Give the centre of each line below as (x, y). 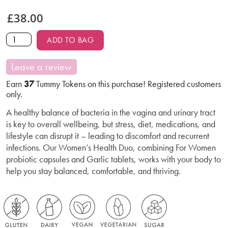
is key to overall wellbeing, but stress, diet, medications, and (111, 124)
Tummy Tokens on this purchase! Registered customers (127, 84)
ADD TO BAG (70, 40)
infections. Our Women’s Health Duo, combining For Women (111, 147)
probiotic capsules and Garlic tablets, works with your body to (113, 159)
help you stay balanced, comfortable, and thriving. (93, 171)
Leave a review (41, 67)
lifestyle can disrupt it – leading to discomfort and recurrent (108, 136)
